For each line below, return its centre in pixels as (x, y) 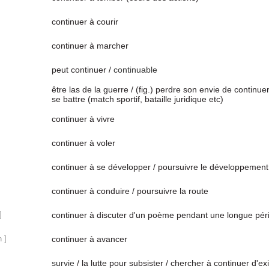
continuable (135, 70)
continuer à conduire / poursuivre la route (130, 191)
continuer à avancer (89, 239)
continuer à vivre (83, 119)
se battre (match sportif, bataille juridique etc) (138, 99)
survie (63, 263)
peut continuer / (83, 70)
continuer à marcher (90, 46)
